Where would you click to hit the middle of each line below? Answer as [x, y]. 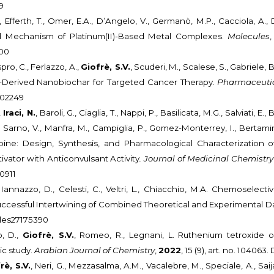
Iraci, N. [19, 113]
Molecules [249, 36]
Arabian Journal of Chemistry [95, 250]
